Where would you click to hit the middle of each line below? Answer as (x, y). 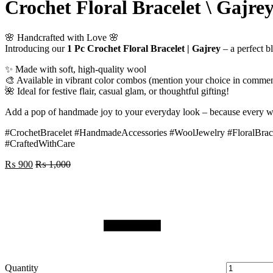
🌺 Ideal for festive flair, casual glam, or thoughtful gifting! (117, 91)
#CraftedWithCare (40, 143)
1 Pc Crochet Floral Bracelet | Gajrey (144, 48)
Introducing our (36, 48)
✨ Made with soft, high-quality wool (76, 69)
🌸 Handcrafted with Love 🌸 (62, 37)
